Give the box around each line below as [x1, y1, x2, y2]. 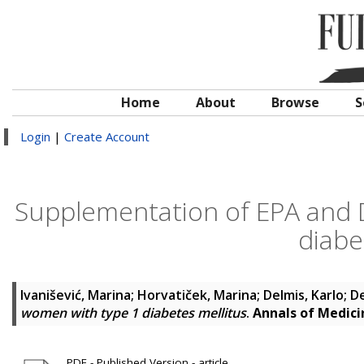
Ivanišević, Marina [20, 286, 131, 304]
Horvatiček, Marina [137, 286, 257, 304]
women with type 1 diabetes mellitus [20, 304, 246, 322]
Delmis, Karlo [263, 286, 344, 304]
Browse [271, 93, 319, 111]
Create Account [64, 128, 149, 145]
